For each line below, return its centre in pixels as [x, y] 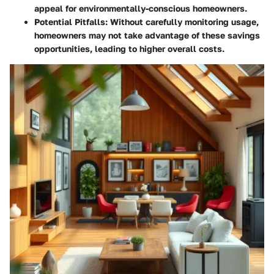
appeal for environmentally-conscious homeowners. [141, 8]
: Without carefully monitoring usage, [182, 21]
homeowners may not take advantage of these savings [147, 35]
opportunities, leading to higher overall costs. [129, 48]
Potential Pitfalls [70, 21]
